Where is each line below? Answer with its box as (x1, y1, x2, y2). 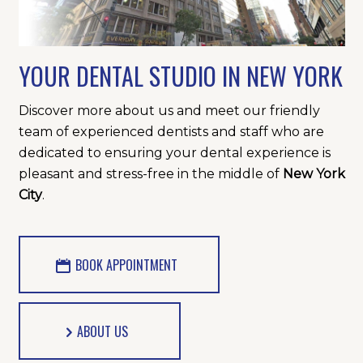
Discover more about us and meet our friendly (18, 102, 320, 118)
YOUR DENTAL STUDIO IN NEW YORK (18, 58, 343, 95)
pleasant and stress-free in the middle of (18, 165, 280, 181)
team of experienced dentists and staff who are (18, 123, 324, 139)
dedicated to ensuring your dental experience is (18, 144, 331, 160)
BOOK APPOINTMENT (75, 254, 177, 275)
